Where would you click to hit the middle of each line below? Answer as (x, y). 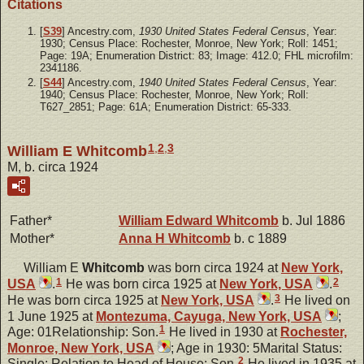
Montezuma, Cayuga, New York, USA (209, 317)
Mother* (32, 239)
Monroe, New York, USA (81, 349)
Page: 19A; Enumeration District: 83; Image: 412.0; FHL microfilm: (197, 55)
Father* (31, 221)
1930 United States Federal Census (223, 31)
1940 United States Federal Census (223, 82)
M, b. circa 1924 (53, 167)
